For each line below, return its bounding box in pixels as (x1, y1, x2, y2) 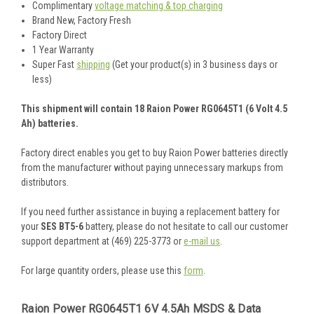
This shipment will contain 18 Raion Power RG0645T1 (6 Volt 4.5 (21, 103, 287, 115)
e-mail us (184, 235, 220, 247)
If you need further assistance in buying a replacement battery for (21, 206, 280, 218)
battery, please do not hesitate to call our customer (86, 221, 288, 233)
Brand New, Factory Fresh (32, 15, 132, 27)
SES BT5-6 (41, 221, 86, 233)
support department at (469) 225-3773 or (21, 235, 184, 247)
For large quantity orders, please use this (21, 265, 184, 277)
